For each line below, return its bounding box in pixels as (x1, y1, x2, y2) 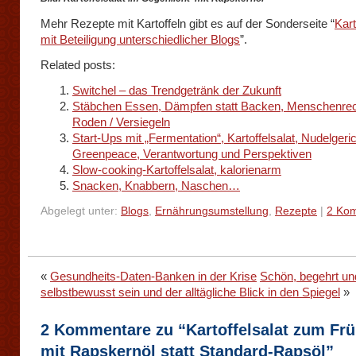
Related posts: (41, 58, 115, 72)
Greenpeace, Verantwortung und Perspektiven (72, 147, 311, 161)
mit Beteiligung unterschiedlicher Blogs (41, 33, 240, 46)
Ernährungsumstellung (155, 205, 269, 217)
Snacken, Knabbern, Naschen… (72, 179, 240, 192)
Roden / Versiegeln (72, 115, 170, 129)
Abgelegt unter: (41, 205, 121, 217)
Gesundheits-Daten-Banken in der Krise (50, 269, 257, 283)
